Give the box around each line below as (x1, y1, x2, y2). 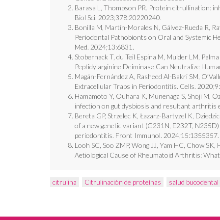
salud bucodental (169, 178, 219, 186)
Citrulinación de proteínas (84, 178, 161, 186)
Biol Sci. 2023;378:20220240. (75, 13, 162, 22)
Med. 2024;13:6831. (75, 43, 134, 51)
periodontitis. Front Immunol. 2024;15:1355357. (75, 131, 219, 139)
